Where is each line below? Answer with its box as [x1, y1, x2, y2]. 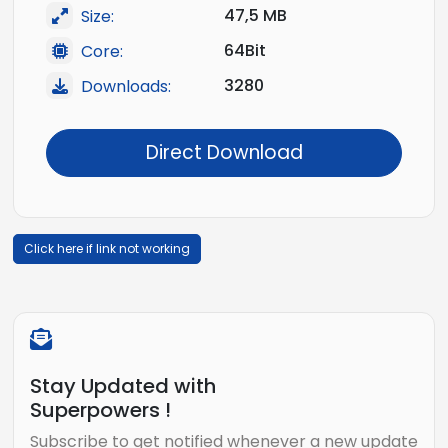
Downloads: [81, 74, 171, 98]
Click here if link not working [24, 240, 190, 258]
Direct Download [145, 139, 303, 167]
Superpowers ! [30, 396, 171, 425]
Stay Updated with [30, 372, 216, 401]
